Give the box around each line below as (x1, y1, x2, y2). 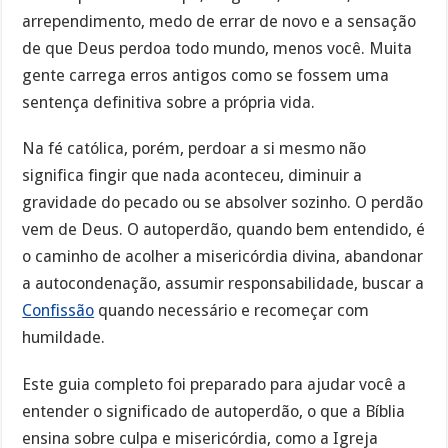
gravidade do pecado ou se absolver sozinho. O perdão (22, 193, 424, 213)
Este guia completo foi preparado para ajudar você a (22, 375, 407, 395)
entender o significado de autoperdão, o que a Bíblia (22, 402, 406, 422)
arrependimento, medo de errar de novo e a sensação (22, 11, 417, 31)
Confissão (22, 301, 95, 321)
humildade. (22, 328, 106, 348)
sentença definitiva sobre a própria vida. (22, 92, 316, 112)
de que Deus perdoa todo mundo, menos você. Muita (22, 38, 413, 58)
